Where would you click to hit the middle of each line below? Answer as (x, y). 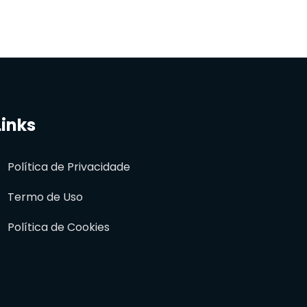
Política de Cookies (59, 228)
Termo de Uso (45, 197)
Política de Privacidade (69, 167)
